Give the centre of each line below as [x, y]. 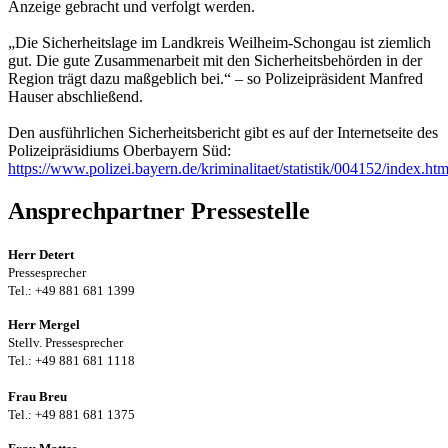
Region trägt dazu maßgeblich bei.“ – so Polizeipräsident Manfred [215, 79]
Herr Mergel [44, 324]
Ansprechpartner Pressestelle [159, 210]
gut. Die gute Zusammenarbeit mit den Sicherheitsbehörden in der [215, 61]
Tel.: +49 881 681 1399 [71, 290]
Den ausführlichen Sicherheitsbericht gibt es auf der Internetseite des [223, 133]
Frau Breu [37, 396]
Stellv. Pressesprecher [65, 342]
